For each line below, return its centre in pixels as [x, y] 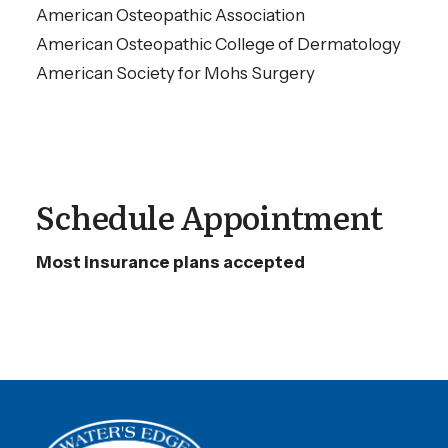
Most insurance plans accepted [170, 262]
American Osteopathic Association [170, 15]
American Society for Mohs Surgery [175, 73]
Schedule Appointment [209, 216]
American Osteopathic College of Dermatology [218, 44]
